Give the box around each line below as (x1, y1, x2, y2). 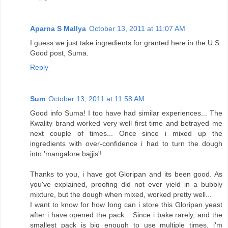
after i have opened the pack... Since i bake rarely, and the (30, 210, 222, 219)
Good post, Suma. (30, 48, 89, 57)
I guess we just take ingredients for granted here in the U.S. (30, 38, 221, 47)
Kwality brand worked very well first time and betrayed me (30, 119, 222, 127)
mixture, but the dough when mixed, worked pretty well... (30, 190, 212, 198)
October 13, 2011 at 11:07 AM (89, 24, 185, 33)
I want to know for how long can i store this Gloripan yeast (30, 200, 222, 209)
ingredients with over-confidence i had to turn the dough (30, 139, 222, 148)
